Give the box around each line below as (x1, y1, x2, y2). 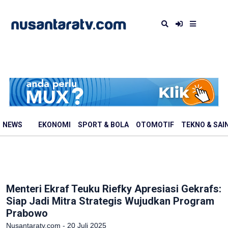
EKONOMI (38, 121, 71, 129)
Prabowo (6, 207, 48, 219)
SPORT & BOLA (78, 121, 129, 129)
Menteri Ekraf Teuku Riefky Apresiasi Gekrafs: (6, 183, 221, 195)
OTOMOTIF (136, 121, 174, 129)
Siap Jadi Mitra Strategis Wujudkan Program (6, 195, 214, 207)
